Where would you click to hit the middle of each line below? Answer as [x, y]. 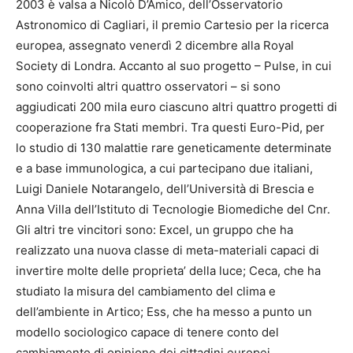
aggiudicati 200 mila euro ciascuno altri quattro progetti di [176, 107]
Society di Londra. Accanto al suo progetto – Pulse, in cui [174, 66]
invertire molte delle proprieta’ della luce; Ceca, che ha [168, 271]
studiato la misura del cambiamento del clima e [146, 292]
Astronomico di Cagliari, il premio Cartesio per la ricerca [172, 25]
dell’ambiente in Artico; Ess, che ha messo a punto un [164, 312]
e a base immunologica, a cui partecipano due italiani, [164, 169]
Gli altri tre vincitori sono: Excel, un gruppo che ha [154, 230]
